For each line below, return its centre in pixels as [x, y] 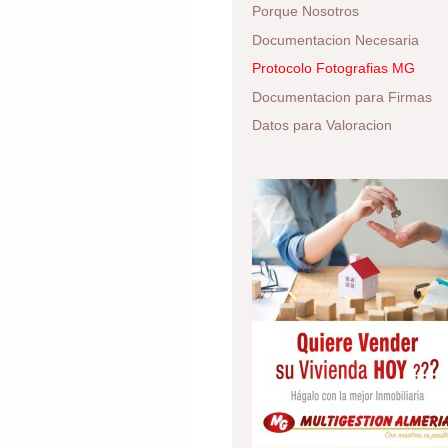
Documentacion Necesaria [335, 39]
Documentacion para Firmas [342, 96]
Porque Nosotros [305, 11]
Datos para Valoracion [322, 125]
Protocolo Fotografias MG [333, 68]
